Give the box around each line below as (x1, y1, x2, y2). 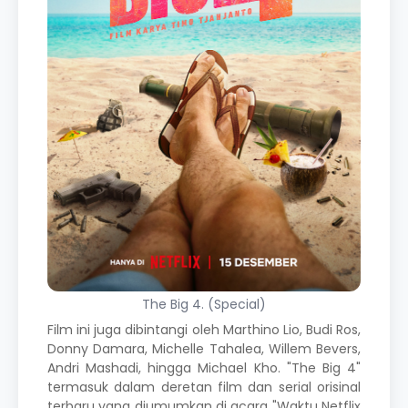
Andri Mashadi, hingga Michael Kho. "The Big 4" (47, 358, 361, 377)
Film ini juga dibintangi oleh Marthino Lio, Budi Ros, (47, 320, 361, 339)
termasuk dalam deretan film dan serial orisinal (47, 377, 361, 396)
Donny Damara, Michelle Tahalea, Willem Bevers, (47, 339, 361, 358)
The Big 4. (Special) (142, 294, 266, 313)
